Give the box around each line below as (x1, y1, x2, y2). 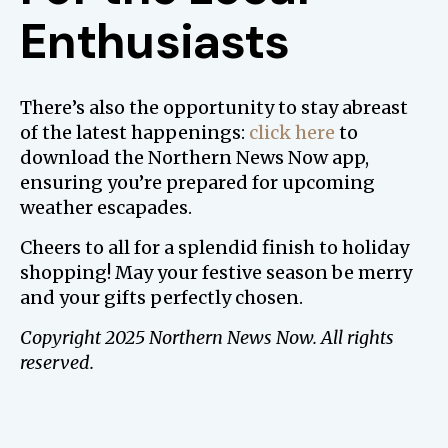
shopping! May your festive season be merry (20, 261, 412, 285)
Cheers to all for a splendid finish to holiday (20, 236, 409, 260)
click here (249, 121, 335, 145)
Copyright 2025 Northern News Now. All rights (20, 326, 394, 350)
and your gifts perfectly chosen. (20, 286, 303, 310)
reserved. (20, 351, 94, 375)
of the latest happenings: (20, 121, 249, 145)
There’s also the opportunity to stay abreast (20, 96, 408, 120)
